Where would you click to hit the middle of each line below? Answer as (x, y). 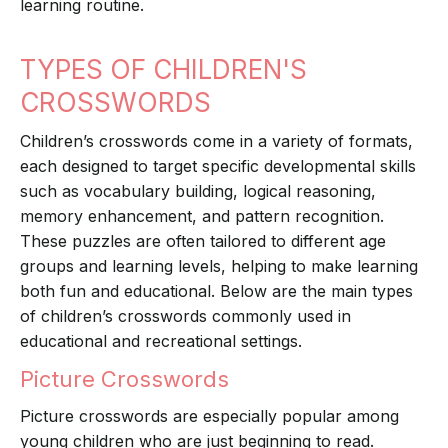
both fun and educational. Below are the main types (216, 291)
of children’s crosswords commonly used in (185, 316)
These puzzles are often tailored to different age (203, 241)
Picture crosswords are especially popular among (209, 416)
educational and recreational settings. (161, 341)
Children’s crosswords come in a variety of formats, (216, 141)
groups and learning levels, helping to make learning (219, 266)
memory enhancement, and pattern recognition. (202, 216)
